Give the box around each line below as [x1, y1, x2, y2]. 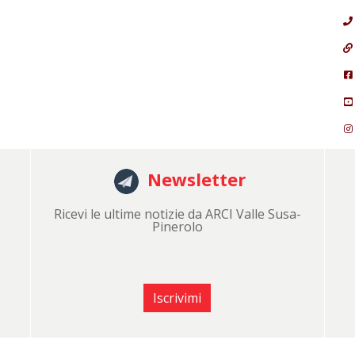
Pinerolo [151, 217, 203, 235]
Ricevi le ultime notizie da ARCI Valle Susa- [53, 204, 301, 223]
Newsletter [142, 166, 246, 191]
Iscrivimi [153, 288, 202, 307]
